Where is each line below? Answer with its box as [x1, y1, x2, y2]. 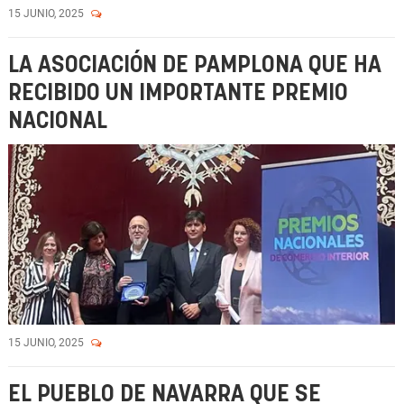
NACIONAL [8, 110, 107, 133]
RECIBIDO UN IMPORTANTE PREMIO [8, 82, 348, 105]
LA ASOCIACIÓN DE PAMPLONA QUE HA [8, 54, 381, 77]
